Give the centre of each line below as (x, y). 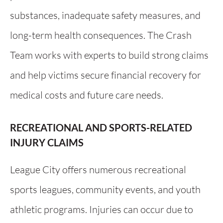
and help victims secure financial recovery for (106, 75)
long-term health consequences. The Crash (101, 35)
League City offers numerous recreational (98, 169)
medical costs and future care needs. (87, 95)
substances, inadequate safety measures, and (105, 15)
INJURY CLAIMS (47, 142)
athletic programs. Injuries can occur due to (102, 209)
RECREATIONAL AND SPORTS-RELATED (101, 127)
